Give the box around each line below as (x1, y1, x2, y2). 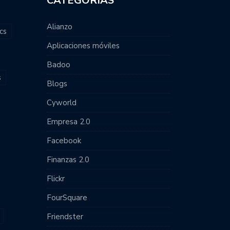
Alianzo (47, 22, 72, 32)
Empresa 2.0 (47, 117, 90, 127)
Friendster (47, 212, 83, 222)
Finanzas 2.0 (47, 155, 89, 165)
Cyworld (47, 98, 76, 108)
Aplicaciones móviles (47, 41, 120, 51)
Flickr (47, 174, 65, 184)
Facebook (47, 136, 81, 146)
